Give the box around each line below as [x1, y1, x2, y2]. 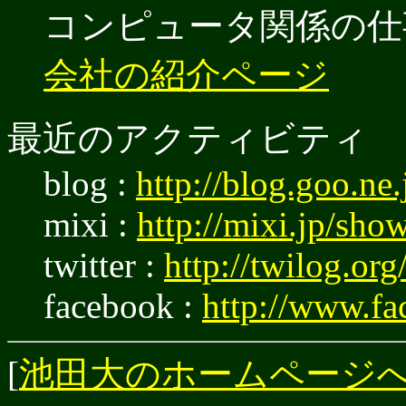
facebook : [43, 286, 202, 326]
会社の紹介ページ [43, 55, 329, 95]
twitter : [43, 246, 164, 285]
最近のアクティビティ [7, 119, 368, 159]
